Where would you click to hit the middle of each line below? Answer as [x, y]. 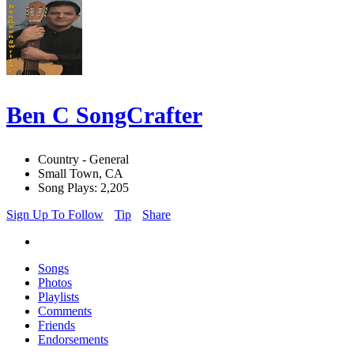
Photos [55, 283]
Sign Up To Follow [55, 215]
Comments [65, 311]
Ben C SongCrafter [104, 115]
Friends [56, 326]
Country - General [83, 160]
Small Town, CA [81, 174]
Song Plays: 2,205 [83, 188]
